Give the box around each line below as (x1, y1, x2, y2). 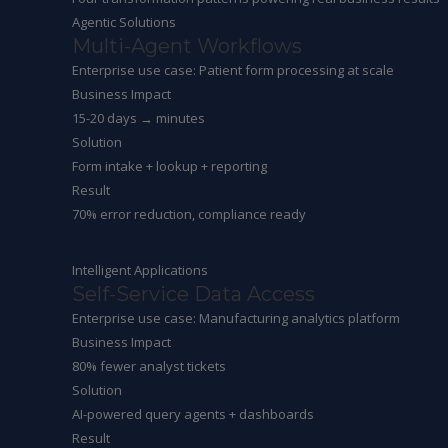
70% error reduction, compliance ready (72, 205, 306, 223)
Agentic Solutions (72, 13, 176, 31)
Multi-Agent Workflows (72, 34, 302, 58)
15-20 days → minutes (72, 109, 205, 127)
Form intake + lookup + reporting (72, 157, 267, 175)
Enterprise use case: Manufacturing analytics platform (72, 309, 400, 327)
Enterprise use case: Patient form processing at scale (72, 61, 394, 79)
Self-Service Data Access (72, 282, 315, 306)
